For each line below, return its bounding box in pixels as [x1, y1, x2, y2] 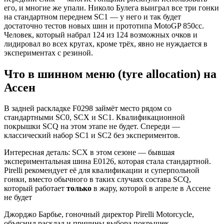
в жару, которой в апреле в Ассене [91, 184, 210, 193]
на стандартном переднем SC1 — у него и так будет [4, 12, 181, 21]
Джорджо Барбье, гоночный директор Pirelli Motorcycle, [4, 210, 194, 219]
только [66, 184, 91, 193]
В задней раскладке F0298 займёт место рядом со [4, 104, 171, 113]
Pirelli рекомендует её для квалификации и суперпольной [4, 166, 199, 175]
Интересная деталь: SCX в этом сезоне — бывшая [4, 148, 174, 157]
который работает [4, 184, 66, 193]
